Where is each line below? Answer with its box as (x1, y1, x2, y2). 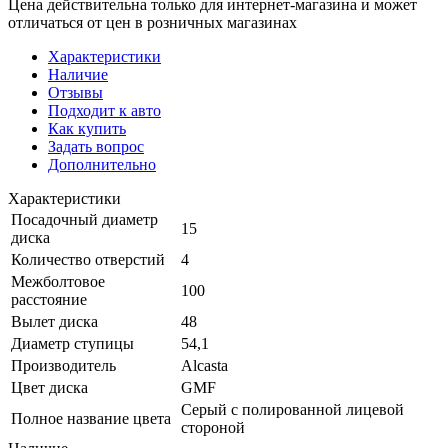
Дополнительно (48, 155, 156, 173)
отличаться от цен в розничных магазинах (8, 13, 297, 31)
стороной (181, 418, 245, 436)
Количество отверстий (11, 250, 165, 268)
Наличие (48, 65, 108, 83)
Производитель (11, 356, 116, 374)
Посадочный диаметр (11, 210, 158, 228)
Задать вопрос (48, 137, 144, 155)
